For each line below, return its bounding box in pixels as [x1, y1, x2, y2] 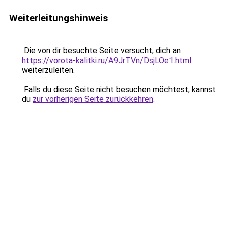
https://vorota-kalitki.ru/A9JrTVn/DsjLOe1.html [22, 55, 191, 65]
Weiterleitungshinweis [9, 12, 108, 24]
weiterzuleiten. [22, 65, 75, 75]
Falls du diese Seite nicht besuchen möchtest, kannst [22, 84, 216, 94]
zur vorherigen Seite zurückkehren [33, 94, 153, 104]
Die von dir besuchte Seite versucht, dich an [22, 46, 181, 55]
